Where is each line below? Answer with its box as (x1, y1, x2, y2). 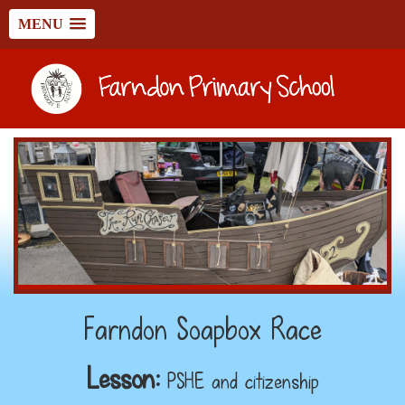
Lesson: (86, 358, 160, 399)
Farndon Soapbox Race (83, 308, 322, 350)
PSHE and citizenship (159, 366, 319, 396)
